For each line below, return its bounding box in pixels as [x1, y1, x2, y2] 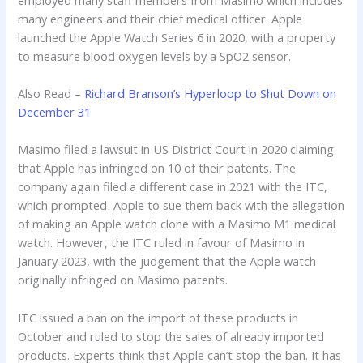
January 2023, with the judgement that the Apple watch [18, 253, 317, 270]
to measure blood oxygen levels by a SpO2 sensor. [18, 47, 292, 64]
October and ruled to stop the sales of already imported [18, 327, 325, 344]
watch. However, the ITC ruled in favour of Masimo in [18, 234, 305, 251]
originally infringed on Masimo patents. [18, 271, 228, 288]
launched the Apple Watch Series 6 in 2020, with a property [18, 28, 336, 45]
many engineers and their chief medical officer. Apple [18, 10, 303, 27]
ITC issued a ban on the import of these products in [18, 309, 299, 326]
